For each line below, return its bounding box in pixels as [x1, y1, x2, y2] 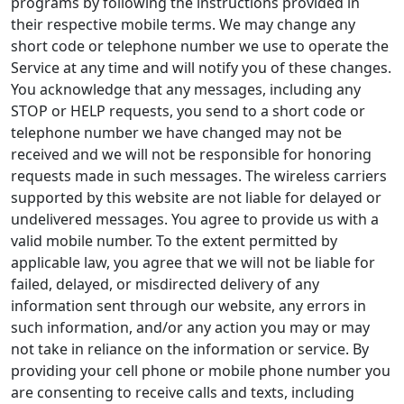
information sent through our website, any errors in [11, 296, 366, 316]
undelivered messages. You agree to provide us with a [11, 209, 379, 229]
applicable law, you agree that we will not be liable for [11, 252, 375, 272]
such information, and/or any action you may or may [11, 317, 370, 337]
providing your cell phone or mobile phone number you [11, 361, 390, 381]
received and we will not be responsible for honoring [11, 144, 372, 164]
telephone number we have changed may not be [11, 123, 342, 142]
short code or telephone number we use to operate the [11, 36, 389, 56]
